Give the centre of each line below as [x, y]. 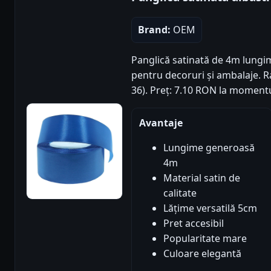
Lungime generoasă [209, 147]
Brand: [154, 29]
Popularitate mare [205, 238]
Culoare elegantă [202, 253]
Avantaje [161, 122]
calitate [180, 193]
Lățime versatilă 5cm [210, 208]
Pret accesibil [194, 223]
